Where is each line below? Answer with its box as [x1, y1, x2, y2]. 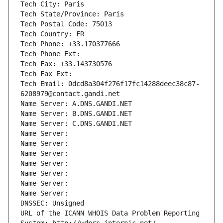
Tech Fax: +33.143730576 [20, 60, 112, 68]
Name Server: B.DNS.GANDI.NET [20, 110, 132, 118]
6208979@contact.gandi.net [20, 90, 120, 98]
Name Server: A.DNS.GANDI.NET [20, 100, 132, 108]
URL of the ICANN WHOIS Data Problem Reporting [20, 209, 200, 218]
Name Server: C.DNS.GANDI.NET [20, 119, 132, 128]
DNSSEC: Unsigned [20, 199, 84, 208]
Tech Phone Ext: [20, 50, 80, 58]
